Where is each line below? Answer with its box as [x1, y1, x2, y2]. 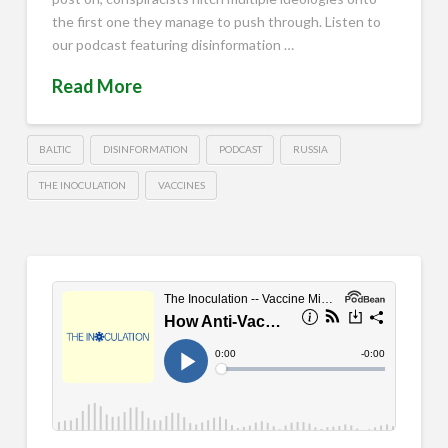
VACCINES [157, 178, 205, 191]
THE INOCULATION [39, 178, 127, 191]
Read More [51, 75, 142, 98]
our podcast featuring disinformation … [51, 36, 294, 54]
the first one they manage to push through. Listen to [51, 13, 381, 31]
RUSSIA [293, 142, 329, 155]
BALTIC [39, 142, 72, 155]
